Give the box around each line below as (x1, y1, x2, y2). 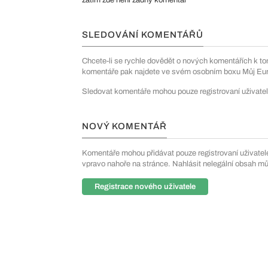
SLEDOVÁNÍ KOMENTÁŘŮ (82, 30, 203, 39)
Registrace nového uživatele (95, 182, 196, 191)
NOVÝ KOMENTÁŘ (82, 121, 167, 131)
